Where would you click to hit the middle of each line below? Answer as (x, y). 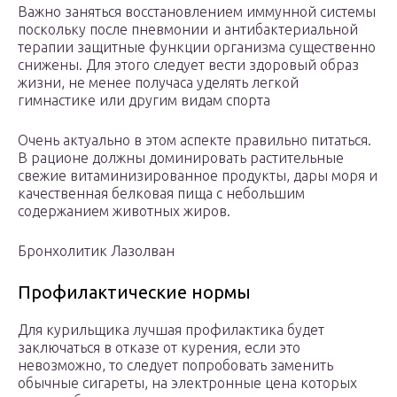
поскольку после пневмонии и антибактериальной (188, 30)
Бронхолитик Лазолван (96, 251)
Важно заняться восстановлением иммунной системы (197, 12)
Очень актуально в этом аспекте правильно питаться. (195, 140)
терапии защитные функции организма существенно (197, 47)
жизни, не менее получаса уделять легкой (158, 83)
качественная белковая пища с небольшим (161, 194)
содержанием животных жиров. (124, 211)
